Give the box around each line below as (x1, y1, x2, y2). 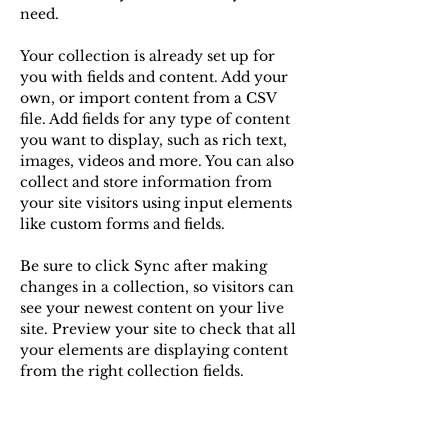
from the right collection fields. (20, 362, 248, 380)
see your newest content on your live (20, 299, 288, 317)
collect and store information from (20, 173, 276, 191)
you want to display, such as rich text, (20, 131, 291, 149)
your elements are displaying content (20, 341, 292, 359)
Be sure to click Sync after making (20, 257, 271, 275)
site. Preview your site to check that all (20, 320, 300, 338)
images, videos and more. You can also (20, 152, 298, 170)
